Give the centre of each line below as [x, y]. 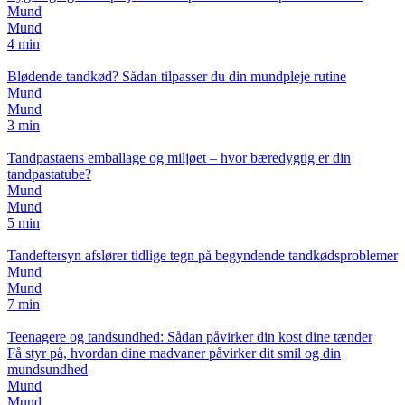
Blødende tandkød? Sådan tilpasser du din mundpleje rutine [177, 77]
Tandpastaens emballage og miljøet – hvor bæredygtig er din [179, 158]
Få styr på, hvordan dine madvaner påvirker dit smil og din [174, 353]
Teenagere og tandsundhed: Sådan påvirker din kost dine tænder [190, 337]
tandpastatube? [49, 174]
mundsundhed [47, 370]
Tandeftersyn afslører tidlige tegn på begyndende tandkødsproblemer [202, 256]
